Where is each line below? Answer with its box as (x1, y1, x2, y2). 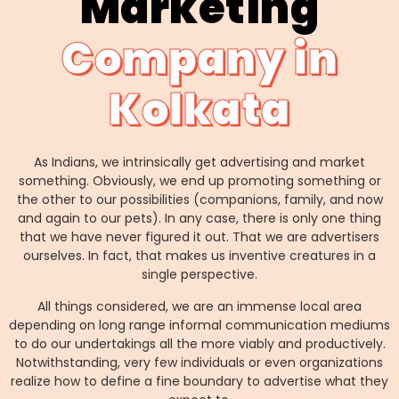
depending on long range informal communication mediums (9, 315, 390, 334)
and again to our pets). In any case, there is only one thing (18, 209, 381, 228)
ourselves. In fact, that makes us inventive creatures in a (23, 247, 376, 265)
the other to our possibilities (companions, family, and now (16, 191, 383, 209)
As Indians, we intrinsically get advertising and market (34, 153, 365, 172)
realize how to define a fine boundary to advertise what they (11, 371, 388, 390)
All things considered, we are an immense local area (37, 297, 362, 315)
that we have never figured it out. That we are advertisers (20, 228, 379, 247)
